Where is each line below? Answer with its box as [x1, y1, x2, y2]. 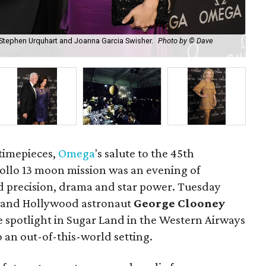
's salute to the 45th [95, 146, 195, 160]
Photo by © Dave [158, 36, 214, 46]
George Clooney [134, 196, 226, 210]
